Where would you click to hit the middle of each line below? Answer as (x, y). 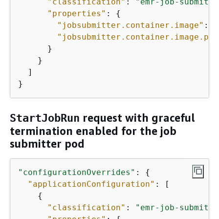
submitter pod (47, 144)
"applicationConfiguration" (91, 184)
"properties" (77, 13)
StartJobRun (45, 118)
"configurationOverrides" (77, 172)
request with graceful (137, 118)
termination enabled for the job (93, 131)
